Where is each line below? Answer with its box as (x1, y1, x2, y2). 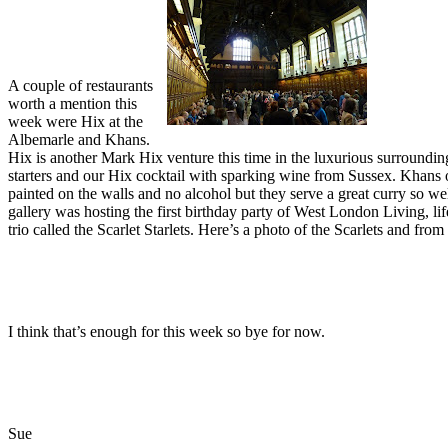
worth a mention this (8, 95, 137, 113)
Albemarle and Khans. (8, 131, 150, 149)
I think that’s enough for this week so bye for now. (8, 323, 325, 341)
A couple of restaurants (8, 77, 153, 95)
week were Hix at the (8, 113, 143, 131)
